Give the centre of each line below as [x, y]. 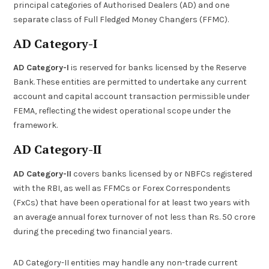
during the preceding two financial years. [93, 231]
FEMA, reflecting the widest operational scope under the [122, 111]
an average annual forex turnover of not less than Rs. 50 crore [134, 217]
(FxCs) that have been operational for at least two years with [132, 202]
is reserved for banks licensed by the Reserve [158, 68]
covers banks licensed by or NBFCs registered [162, 174]
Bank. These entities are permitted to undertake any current [130, 82]
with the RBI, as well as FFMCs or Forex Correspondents [122, 188]
